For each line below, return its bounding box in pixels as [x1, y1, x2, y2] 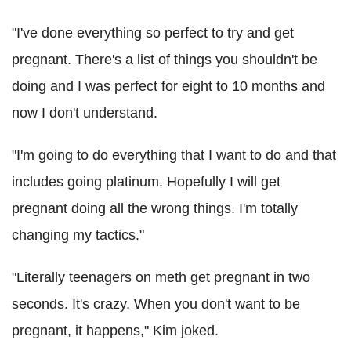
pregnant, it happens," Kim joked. [12, 322, 219, 338]
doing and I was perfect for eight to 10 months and [12, 78, 325, 94]
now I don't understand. [12, 104, 157, 121]
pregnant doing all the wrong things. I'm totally [12, 200, 298, 216]
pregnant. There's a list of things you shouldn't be [12, 51, 317, 67]
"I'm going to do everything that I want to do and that [12, 147, 336, 163]
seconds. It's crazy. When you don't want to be [12, 295, 300, 312]
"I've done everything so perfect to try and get [12, 24, 294, 41]
